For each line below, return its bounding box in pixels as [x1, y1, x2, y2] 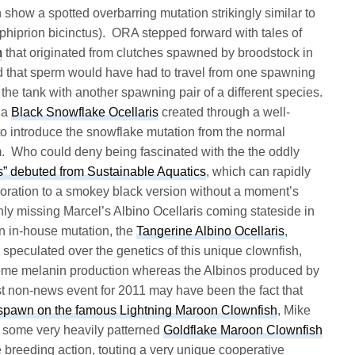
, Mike [277, 303, 311, 317]
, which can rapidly [206, 164, 311, 178]
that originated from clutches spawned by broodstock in [2, 45, 314, 59]
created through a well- [158, 105, 291, 119]
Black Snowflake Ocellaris [11, 105, 159, 119]
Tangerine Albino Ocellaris [136, 223, 285, 238]
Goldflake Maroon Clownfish [163, 323, 323, 337]
